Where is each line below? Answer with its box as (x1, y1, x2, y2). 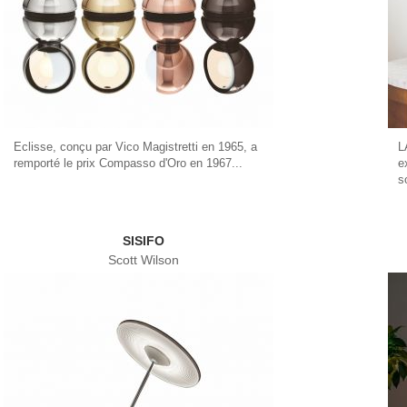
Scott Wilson (108, 253, 180, 267)
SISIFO (123, 233, 165, 249)
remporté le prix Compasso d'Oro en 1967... (13, 155, 243, 170)
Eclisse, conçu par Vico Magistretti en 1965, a (13, 139, 257, 154)
